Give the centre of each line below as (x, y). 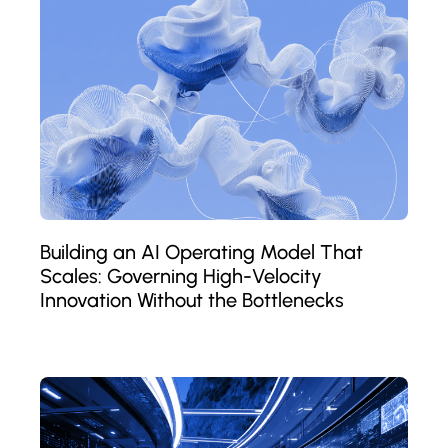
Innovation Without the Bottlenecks (192, 300)
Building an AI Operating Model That (201, 252)
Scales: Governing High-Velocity (181, 276)
